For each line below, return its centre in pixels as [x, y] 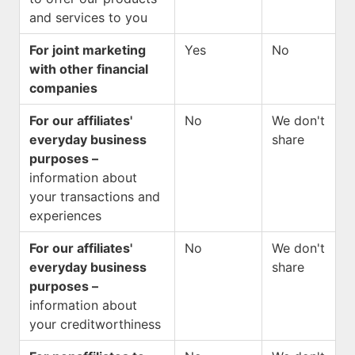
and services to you [88, 17]
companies [63, 88]
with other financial [89, 69]
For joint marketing [88, 50]
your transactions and [95, 197]
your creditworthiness [95, 324]
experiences [65, 216]
